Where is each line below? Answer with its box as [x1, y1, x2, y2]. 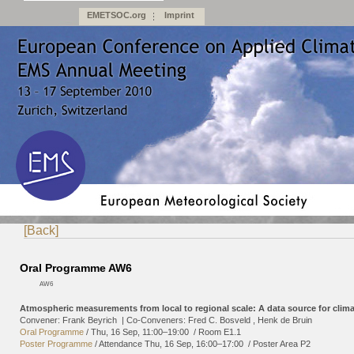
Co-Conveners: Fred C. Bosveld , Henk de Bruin [126, 315, 314, 325]
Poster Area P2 [253, 339, 311, 348]
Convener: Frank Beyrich [20, 315, 122, 325]
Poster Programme [20, 339, 92, 348]
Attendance [99, 339, 145, 348]
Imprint [164, 10, 194, 20]
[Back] [24, 224, 58, 237]
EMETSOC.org [86, 10, 146, 20]
